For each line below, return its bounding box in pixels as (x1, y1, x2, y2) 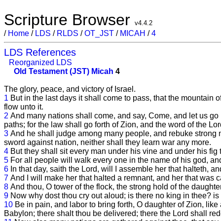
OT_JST (84, 29, 114, 37)
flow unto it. (4, 103, 43, 111)
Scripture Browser (4, 11, 135, 29)
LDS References (4, 47, 76, 58)
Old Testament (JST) (14, 67, 89, 75)
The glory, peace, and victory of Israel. (4, 85, 136, 93)
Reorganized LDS (9, 58, 72, 67)
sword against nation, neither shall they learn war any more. (4, 138, 211, 147)
